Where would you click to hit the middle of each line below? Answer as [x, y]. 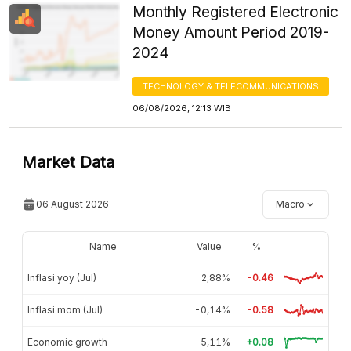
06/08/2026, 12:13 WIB [182, 108]
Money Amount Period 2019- [231, 32]
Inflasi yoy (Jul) [62, 277]
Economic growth [67, 342]
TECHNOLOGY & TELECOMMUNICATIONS [231, 86]
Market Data [68, 162]
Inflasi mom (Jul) [65, 309]
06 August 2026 [72, 204]
